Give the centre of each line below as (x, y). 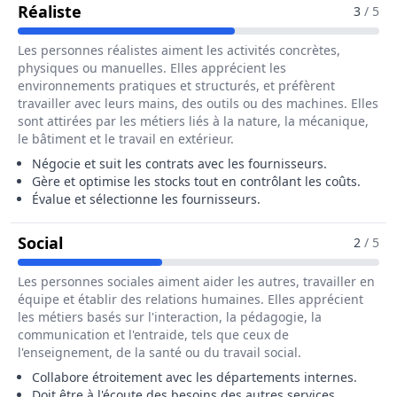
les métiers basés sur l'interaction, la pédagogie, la (170, 317)
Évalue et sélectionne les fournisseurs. (146, 199)
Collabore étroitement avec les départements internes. (195, 377)
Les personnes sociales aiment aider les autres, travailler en (196, 281)
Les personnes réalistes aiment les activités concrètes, (179, 50)
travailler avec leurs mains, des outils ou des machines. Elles (198, 103)
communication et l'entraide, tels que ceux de (153, 335)
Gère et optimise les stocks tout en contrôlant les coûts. (196, 181)
